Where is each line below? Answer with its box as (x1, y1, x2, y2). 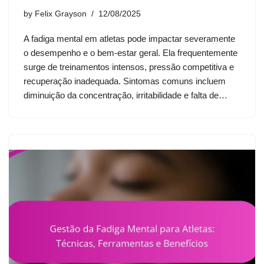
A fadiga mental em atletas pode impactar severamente (24, 34, 235, 44)
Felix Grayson (35, 9, 87, 19)
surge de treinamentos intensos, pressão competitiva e (24, 62, 234, 72)
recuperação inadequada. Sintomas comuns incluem (24, 76, 226, 87)
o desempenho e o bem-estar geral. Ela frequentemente (24, 48, 237, 58)
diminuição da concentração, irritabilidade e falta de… (24, 90, 230, 101)
